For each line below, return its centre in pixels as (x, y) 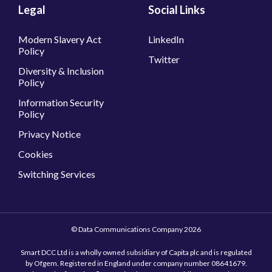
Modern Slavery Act (60, 39)
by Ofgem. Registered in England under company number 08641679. (136, 263)
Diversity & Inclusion (61, 71)
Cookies (36, 154)
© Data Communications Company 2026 (136, 229)
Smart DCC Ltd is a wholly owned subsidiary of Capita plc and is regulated (136, 252)
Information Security (61, 102)
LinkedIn (166, 39)
